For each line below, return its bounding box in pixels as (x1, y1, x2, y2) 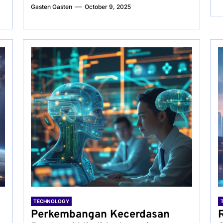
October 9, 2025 (84, 3, 131, 10)
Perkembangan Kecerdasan (30, 208, 170, 222)
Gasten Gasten (30, 3, 72, 10)
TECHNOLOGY (33, 198, 69, 204)
